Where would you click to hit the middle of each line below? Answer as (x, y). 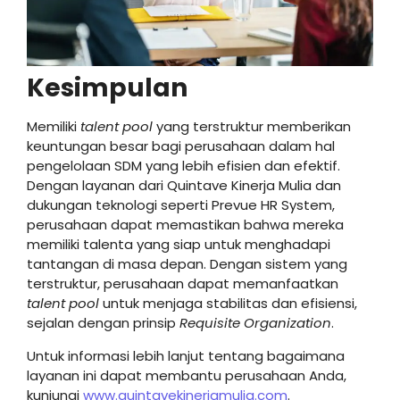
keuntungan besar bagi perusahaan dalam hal (181, 146)
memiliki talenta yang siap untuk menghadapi (179, 245)
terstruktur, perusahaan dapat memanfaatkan (183, 284)
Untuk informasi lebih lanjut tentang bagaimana (186, 355)
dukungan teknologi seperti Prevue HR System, (181, 205)
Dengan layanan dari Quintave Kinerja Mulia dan (184, 186)
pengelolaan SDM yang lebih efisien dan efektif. (183, 166)
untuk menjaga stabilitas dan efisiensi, (228, 304)
